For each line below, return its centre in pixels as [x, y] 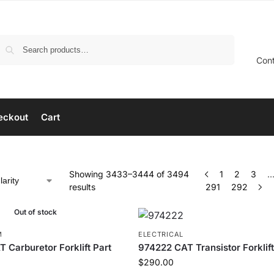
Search [218, 40]
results [83, 187]
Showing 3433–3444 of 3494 [129, 174]
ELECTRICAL [161, 234]
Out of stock [35, 212]
